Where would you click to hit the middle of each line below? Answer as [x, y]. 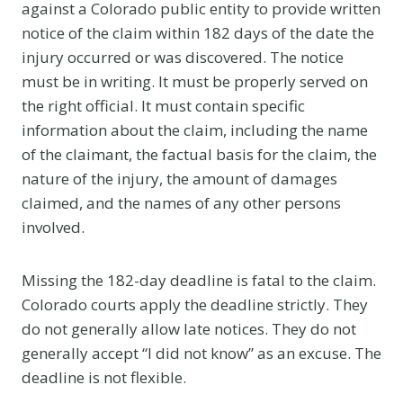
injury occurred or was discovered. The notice [183, 57]
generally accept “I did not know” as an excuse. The [201, 353]
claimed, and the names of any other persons [181, 202]
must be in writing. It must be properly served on [195, 81]
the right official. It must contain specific [163, 105]
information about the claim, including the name [195, 130]
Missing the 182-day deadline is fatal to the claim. [199, 280]
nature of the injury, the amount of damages [179, 178]
